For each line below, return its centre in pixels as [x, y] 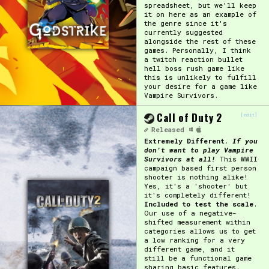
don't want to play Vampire [198, 150]
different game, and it [189, 249]
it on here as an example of [200, 14]
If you [245, 141]
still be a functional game [198, 258]
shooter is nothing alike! [196, 177]
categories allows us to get [200, 231]
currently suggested [183, 32]
